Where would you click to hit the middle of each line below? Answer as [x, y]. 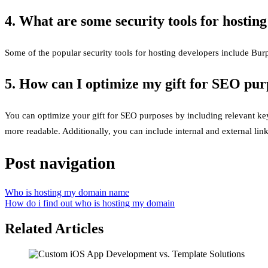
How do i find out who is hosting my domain [90, 203]
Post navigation [60, 163]
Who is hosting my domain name [67, 193]
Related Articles [54, 229]
